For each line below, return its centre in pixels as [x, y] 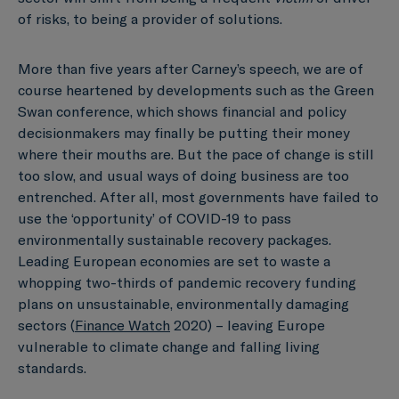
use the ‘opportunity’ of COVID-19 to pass [155, 218]
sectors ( [46, 325]
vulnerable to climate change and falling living [169, 346]
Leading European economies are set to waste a [174, 261]
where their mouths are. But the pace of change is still [196, 154]
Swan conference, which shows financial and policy [182, 111]
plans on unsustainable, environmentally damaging [183, 303]
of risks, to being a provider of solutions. [150, 18]
